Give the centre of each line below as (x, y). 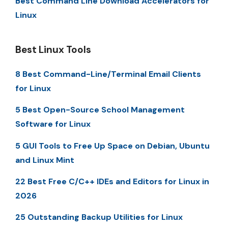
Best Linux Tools (53, 49)
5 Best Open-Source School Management (100, 110)
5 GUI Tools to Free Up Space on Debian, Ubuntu (112, 146)
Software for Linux (53, 124)
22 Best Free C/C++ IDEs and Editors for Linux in (112, 181)
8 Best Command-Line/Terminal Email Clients (108, 74)
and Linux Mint (45, 160)
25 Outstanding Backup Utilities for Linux (99, 217)
